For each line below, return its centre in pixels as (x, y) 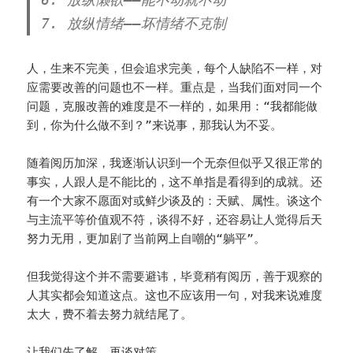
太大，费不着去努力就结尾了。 (110, 315)
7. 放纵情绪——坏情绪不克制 (134, 24)
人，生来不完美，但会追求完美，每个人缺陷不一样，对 (175, 69)
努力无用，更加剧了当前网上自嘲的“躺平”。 (147, 239)
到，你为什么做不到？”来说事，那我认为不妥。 (155, 126)
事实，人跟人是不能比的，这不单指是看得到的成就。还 (175, 182)
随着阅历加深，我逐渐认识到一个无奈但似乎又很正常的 (175, 163)
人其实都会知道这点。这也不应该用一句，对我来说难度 (175, 296)
